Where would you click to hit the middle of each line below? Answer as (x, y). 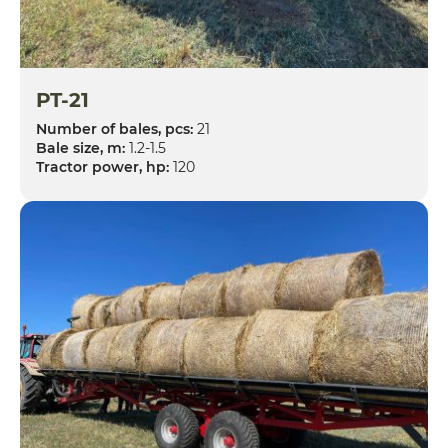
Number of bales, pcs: (114, 129)
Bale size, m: (80, 148)
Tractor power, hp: (102, 167)
